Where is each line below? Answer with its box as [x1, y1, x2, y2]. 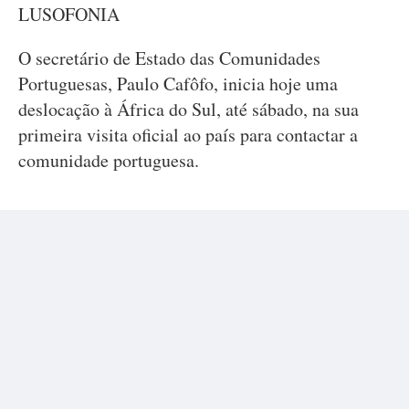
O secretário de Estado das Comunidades [18, 46, 320, 70]
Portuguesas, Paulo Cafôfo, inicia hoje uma [18, 71, 338, 96]
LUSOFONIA [18, 2, 120, 26]
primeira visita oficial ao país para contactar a [18, 122, 358, 147]
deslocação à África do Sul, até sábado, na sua [18, 97, 359, 121]
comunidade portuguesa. [18, 148, 199, 173]
